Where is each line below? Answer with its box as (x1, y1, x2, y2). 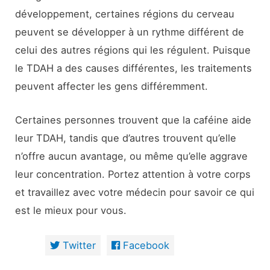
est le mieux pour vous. (15, 204, 127, 216)
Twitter (62, 239, 96, 252)
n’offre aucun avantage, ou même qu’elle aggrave (15, 149, 248, 162)
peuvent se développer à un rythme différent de (15, 25, 245, 38)
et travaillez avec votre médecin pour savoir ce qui (15, 186, 255, 198)
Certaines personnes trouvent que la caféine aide (15, 113, 252, 126)
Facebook (122, 239, 169, 252)
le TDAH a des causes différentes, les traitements (15, 61, 253, 74)
